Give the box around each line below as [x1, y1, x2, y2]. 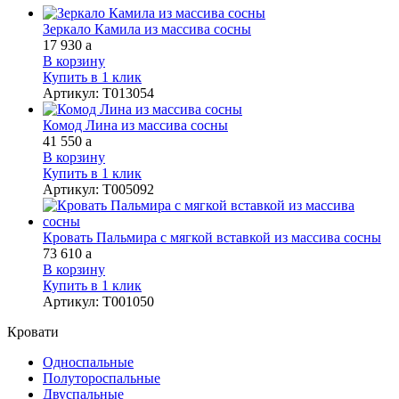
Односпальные [43, 354, 134, 370]
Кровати [7, 323, 59, 339]
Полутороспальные [43, 370, 160, 386]
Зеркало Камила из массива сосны [43, 20, 251, 37]
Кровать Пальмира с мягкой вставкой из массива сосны [43, 229, 381, 245]
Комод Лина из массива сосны [43, 117, 228, 133]
